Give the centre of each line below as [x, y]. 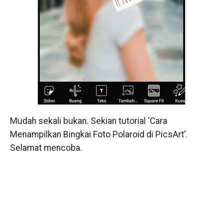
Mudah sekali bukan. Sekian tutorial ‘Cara [88, 121]
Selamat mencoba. [46, 148]
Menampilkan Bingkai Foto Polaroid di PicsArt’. [99, 135]
